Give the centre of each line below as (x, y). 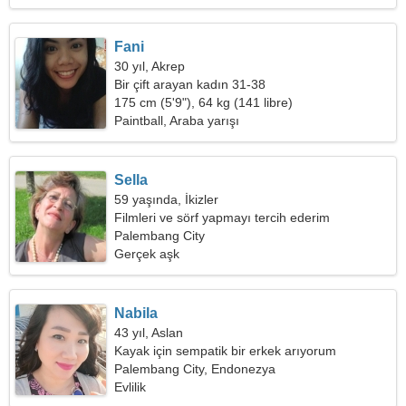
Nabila (136, 313)
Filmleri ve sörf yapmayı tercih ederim (222, 217)
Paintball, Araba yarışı (177, 121)
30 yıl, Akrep (150, 66)
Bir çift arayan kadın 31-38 (190, 84)
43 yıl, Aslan (149, 333)
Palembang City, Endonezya (195, 369)
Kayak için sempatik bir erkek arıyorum (226, 351)
